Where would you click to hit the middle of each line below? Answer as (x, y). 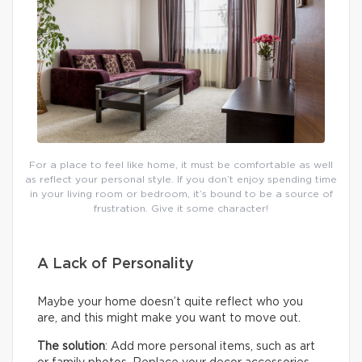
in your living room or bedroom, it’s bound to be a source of (181, 194)
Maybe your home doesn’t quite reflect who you (170, 303)
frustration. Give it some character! (181, 209)
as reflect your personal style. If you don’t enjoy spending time (181, 180)
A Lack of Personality (116, 265)
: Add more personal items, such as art (210, 347)
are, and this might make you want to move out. (169, 319)
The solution (71, 347)
